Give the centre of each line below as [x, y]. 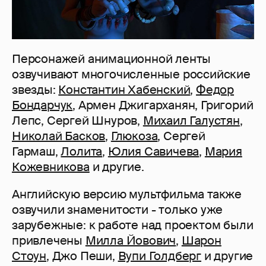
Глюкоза [134, 136]
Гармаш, [37, 152]
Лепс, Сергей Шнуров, [77, 121]
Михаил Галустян [191, 121]
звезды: [35, 90]
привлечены [49, 241]
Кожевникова [51, 167]
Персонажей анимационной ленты [112, 59]
